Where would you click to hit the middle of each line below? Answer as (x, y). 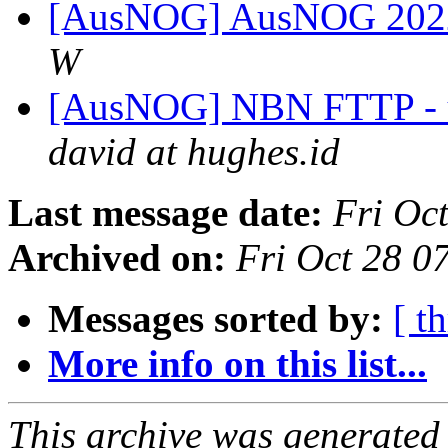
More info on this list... (237, 364)
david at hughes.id (194, 152)
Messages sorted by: (215, 319)
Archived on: (117, 258)
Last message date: (165, 213)
